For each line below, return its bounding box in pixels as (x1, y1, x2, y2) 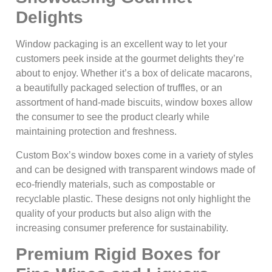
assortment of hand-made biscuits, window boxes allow (16, 97, 253, 108)
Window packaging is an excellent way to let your (16, 39, 227, 50)
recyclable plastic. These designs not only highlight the (16, 193, 251, 204)
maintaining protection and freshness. (16, 126, 177, 137)
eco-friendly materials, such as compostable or (16, 178, 215, 189)
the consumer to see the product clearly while (16, 112, 209, 123)
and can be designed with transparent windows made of (16, 164, 255, 175)
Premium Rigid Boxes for (16, 245, 220, 264)
